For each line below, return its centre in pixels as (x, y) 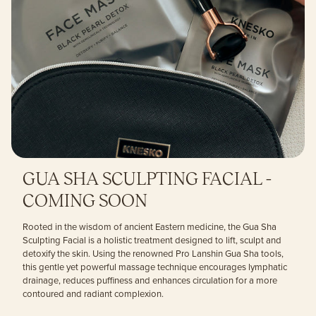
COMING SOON (85, 202)
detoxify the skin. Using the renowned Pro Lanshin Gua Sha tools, (153, 254)
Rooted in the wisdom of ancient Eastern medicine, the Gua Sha (150, 227)
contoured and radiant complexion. (93, 294)
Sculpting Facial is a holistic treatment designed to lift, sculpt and (152, 241)
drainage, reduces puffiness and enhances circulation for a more (150, 281)
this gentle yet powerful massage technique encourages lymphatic (155, 267)
